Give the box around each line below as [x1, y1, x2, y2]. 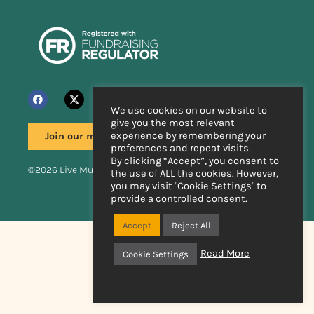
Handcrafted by [161, 194, 228, 207]
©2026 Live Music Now [28, 163, 129, 176]
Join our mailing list [45, 130, 142, 142]
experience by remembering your [111, 129, 266, 142]
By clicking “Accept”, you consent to [111, 154, 279, 167]
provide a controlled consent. [111, 192, 247, 205]
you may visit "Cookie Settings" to [111, 179, 266, 192]
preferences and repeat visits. [111, 142, 251, 154]
